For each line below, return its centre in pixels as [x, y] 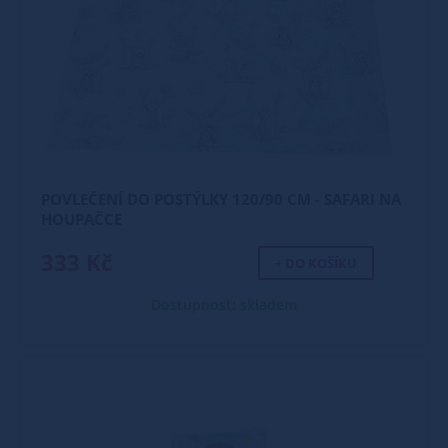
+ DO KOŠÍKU [315, 263]
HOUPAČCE [81, 219]
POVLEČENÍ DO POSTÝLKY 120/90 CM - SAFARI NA [221, 199]
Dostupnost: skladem [224, 304]
